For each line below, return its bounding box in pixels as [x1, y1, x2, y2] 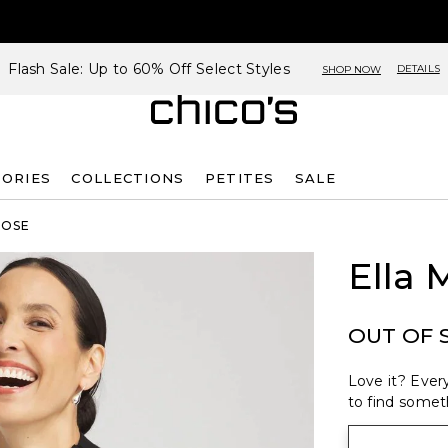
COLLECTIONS [71, 169, 185, 186]
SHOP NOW [321, 62, 381, 76]
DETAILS [396, 62, 440, 75]
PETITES [204, 169, 275, 186]
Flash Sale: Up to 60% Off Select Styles [8, 59, 290, 78]
